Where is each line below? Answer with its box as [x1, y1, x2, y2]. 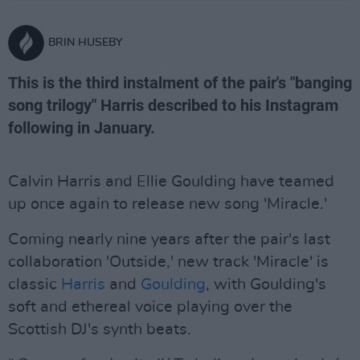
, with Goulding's [206, 276, 326, 292]
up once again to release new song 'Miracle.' [8, 196, 327, 212]
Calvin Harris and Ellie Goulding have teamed [8, 174, 334, 190]
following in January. [8, 118, 155, 137]
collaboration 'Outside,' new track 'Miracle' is [8, 254, 329, 270]
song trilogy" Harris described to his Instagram [8, 96, 338, 115]
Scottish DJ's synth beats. [8, 321, 191, 337]
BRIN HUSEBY [48, 37, 123, 48]
